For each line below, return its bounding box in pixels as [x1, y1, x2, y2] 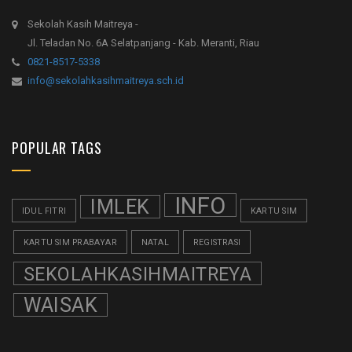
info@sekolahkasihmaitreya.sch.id [27, 75, 184, 87]
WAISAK [24, 294, 98, 317]
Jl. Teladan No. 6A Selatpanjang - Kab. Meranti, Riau [27, 37, 259, 49]
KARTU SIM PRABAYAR [24, 237, 117, 248]
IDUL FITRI [22, 206, 67, 217]
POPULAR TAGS [12, 137, 102, 159]
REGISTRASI [192, 237, 241, 248]
